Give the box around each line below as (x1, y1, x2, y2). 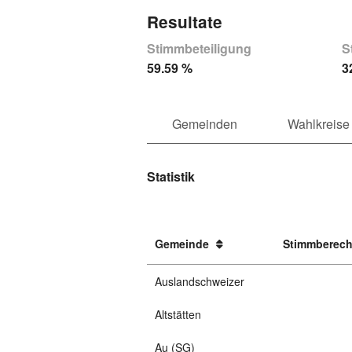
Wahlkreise (288, 115, 350, 133)
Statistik (147, 167, 195, 185)
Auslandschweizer (154, 273, 244, 290)
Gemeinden (172, 115, 237, 133)
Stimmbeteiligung (147, 39, 251, 57)
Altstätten (154, 306, 201, 323)
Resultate (147, 10, 222, 33)
